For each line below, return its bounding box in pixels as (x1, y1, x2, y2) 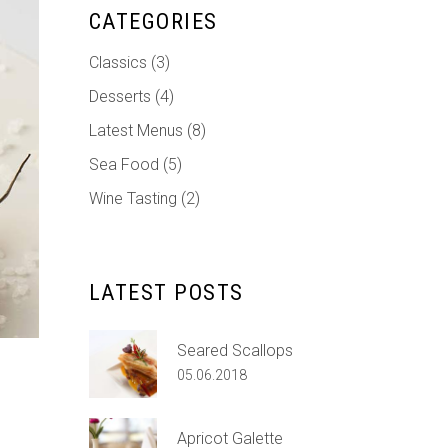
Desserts (88, 87, 151, 106)
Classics (88, 53, 147, 72)
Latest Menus (88, 121, 183, 140)
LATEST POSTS (88, 280, 244, 305)
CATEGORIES (88, 9, 218, 34)
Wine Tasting (88, 189, 177, 208)
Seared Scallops (176, 341, 293, 360)
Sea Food (88, 155, 159, 174)
